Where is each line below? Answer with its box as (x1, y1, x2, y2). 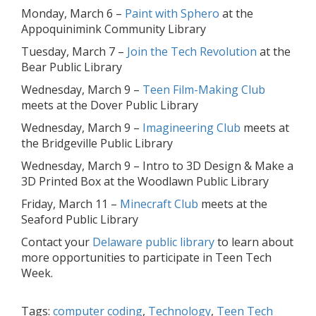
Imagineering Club (142, 120, 241, 135)
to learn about (214, 234, 293, 250)
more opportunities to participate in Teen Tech (21, 250, 272, 265)
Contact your (21, 234, 92, 250)
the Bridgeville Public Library (21, 135, 173, 151)
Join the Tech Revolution (127, 44, 257, 59)
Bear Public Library (21, 59, 122, 75)
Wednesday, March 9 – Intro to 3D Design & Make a (21, 158, 293, 174)
